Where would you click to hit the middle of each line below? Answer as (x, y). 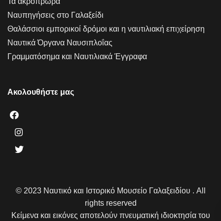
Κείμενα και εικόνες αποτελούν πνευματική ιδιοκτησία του (110, 215)
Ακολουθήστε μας (41, 92)
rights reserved (110, 203)
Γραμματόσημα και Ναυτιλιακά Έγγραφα (77, 56)
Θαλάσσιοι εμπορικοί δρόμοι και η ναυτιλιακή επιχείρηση (106, 29)
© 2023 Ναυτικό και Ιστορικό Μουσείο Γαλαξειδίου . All (110, 190)
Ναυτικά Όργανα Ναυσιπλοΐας (60, 42)
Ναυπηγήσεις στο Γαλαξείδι (55, 15)
